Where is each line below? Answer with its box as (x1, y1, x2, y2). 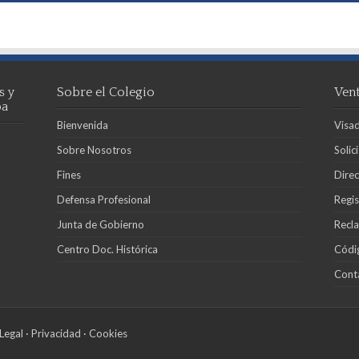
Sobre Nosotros (57, 143, 132, 156)
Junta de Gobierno (57, 217, 145, 231)
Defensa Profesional (57, 192, 151, 206)
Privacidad (30, 326, 81, 340)
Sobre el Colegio (57, 84, 155, 99)
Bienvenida (57, 118, 109, 131)
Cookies (88, 326, 127, 340)
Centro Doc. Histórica (57, 242, 159, 256)
